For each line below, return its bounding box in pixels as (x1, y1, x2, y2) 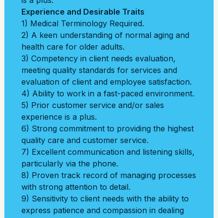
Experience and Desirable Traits (21, 7, 145, 17)
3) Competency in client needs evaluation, (21, 54, 176, 63)
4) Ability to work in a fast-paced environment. (21, 89, 194, 98)
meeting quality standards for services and (21, 65, 177, 75)
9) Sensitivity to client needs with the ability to (21, 194, 189, 203)
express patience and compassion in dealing (21, 205, 184, 215)
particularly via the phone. (21, 159, 118, 168)
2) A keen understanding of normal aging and (21, 30, 189, 40)
